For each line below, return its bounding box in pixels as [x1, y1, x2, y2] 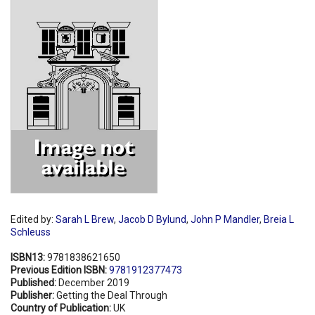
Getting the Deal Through [56, 289, 167, 301]
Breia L [264, 213, 294, 225]
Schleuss [11, 226, 51, 238]
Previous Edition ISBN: [11, 264, 109, 276]
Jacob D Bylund [118, 213, 186, 225]
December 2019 [58, 276, 129, 288]
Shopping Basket [19, 19, 94, 30]
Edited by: [11, 213, 56, 225]
